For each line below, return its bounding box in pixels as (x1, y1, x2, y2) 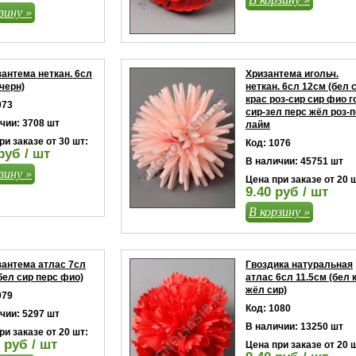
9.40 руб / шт (246, 184, 328, 199)
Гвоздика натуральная (246, 259, 353, 270)
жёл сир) (246, 284, 287, 296)
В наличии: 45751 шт (246, 156, 343, 167)
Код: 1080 (246, 303, 291, 314)
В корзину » (249, 203, 310, 219)
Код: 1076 (246, 137, 291, 149)
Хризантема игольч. (246, 68, 339, 79)
